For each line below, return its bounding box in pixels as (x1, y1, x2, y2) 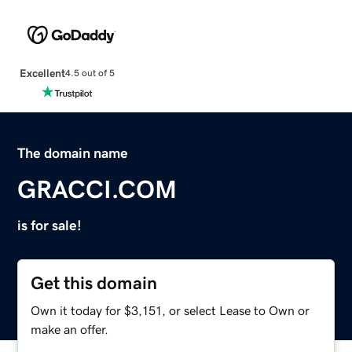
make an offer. (31, 322, 109, 335)
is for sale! (17, 218, 82, 233)
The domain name (17, 145, 129, 160)
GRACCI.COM (17, 176, 178, 202)
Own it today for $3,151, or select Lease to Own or (31, 303, 310, 317)
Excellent (19, 67, 65, 79)
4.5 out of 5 (64, 68, 115, 79)
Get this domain (31, 273, 158, 292)
